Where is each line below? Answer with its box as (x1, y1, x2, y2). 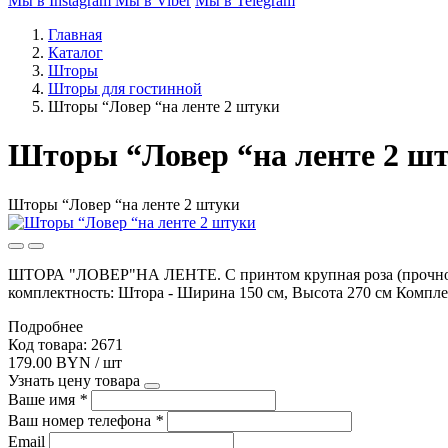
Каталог (48, 44, 103, 61)
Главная (48, 26, 102, 43)
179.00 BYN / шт (8, 353, 122, 371)
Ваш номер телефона (8, 411, 155, 429)
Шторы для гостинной (48, 80, 202, 97)
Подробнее (8, 317, 83, 335)
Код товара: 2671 (8, 335, 123, 353)
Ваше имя (8, 390, 79, 408)
